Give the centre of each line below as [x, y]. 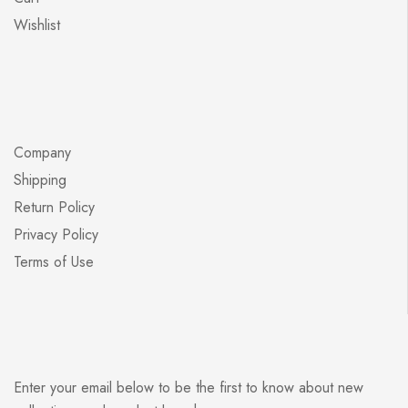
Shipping [40, 180]
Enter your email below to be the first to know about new [189, 388]
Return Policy [54, 208]
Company [42, 153]
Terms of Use [54, 262]
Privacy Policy [56, 235]
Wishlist [37, 25]
